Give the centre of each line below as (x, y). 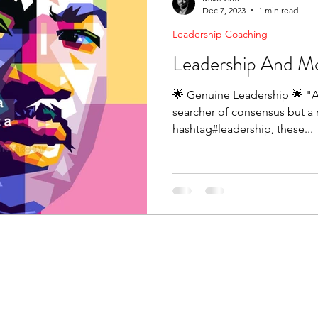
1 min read (278, 10)
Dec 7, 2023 (224, 10)
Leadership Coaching (220, 34)
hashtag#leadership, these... (243, 128)
